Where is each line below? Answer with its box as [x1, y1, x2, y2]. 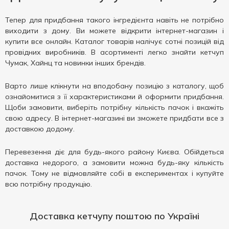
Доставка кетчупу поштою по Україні [30, 210, 199, 222]
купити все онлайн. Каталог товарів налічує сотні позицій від [5, 37, 224, 46]
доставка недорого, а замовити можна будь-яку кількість [5, 158, 224, 167]
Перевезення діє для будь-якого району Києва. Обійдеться [5, 147, 224, 156]
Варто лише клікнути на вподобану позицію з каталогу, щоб [5, 81, 224, 90]
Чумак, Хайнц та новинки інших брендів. [5, 58, 146, 67]
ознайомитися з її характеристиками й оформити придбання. [5, 92, 224, 101]
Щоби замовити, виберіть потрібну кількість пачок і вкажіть [5, 103, 224, 112]
